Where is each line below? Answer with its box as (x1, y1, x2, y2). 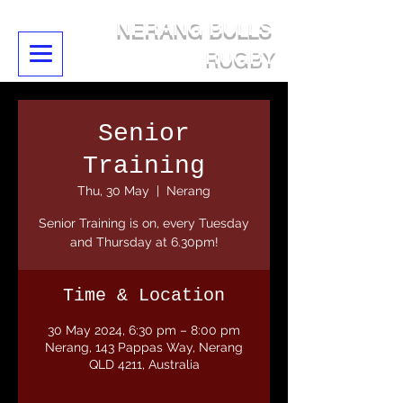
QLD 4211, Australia (88, 357, 200, 372)
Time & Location (63, 285, 225, 306)
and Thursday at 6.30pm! (69, 235, 219, 249)
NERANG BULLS (116, 17, 273, 40)
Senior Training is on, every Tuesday (39, 216, 249, 230)
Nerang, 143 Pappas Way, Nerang (45, 340, 243, 354)
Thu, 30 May (77, 184, 149, 198)
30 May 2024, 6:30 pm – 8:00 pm (48, 323, 240, 337)
